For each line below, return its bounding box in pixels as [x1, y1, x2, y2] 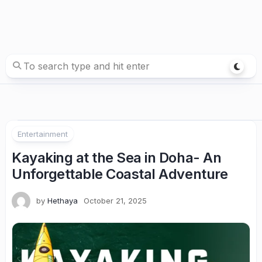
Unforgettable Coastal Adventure [12, 166, 228, 182]
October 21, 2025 [84, 196, 147, 205]
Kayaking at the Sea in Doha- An [12, 149, 222, 166]
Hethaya [47, 196, 78, 205]
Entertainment [18, 129, 68, 139]
